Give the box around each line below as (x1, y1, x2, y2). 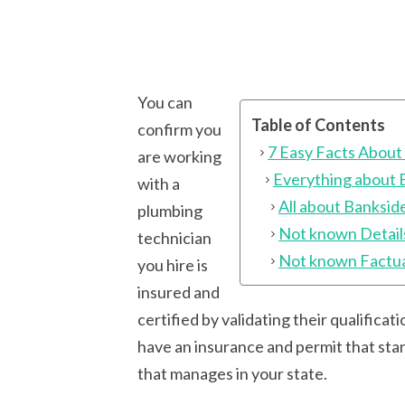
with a (137, 174, 180, 194)
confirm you (137, 119, 221, 140)
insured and (137, 282, 220, 303)
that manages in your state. (137, 363, 327, 384)
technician (137, 228, 212, 249)
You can (137, 92, 193, 113)
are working (137, 146, 221, 167)
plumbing (137, 201, 202, 221)
